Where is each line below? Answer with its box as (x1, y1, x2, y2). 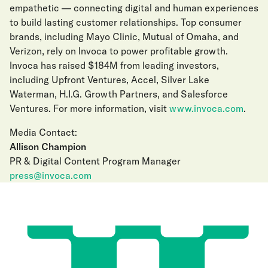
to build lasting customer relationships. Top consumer (10, 16, 242, 28)
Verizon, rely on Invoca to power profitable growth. (10, 45, 228, 57)
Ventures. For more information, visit (10, 102, 167, 114)
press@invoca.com (10, 169, 92, 181)
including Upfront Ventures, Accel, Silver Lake (10, 74, 209, 86)
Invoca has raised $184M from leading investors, (10, 59, 219, 71)
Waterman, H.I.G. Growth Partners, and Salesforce (10, 88, 228, 100)
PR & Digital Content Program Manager (10, 155, 181, 167)
